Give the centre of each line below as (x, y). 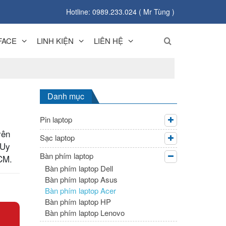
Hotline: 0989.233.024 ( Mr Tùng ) (120, 12)
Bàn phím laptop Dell (79, 168)
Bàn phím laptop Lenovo (84, 212)
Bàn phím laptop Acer (80, 190)
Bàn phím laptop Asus (81, 179)
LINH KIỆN (55, 40)
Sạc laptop (57, 137)
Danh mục (66, 96)
